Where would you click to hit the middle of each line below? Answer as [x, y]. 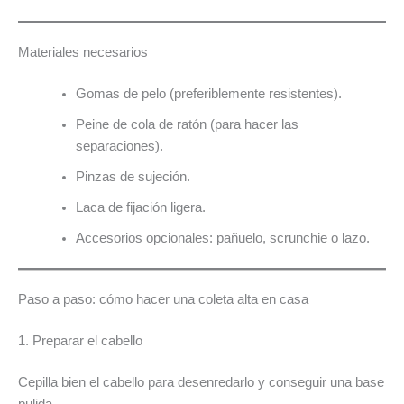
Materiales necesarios [83, 52]
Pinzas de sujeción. [133, 176]
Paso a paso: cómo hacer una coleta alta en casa [163, 300]
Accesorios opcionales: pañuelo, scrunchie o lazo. [222, 238]
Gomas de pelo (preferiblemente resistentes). [208, 93]
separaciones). [119, 146]
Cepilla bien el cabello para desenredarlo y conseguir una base [201, 383]
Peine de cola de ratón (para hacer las [187, 124]
